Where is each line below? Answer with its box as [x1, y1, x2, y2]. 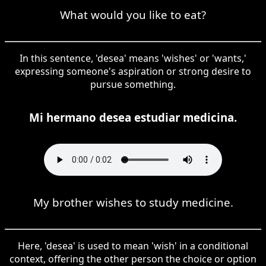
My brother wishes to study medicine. [33, 194, 233, 210]
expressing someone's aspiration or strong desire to [15, 64, 251, 78]
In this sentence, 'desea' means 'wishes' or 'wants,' [20, 51, 246, 65]
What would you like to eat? [60, 7, 206, 22]
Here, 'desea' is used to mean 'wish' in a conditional [18, 239, 248, 252]
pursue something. [90, 77, 176, 91]
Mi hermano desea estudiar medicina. [29, 109, 237, 125]
